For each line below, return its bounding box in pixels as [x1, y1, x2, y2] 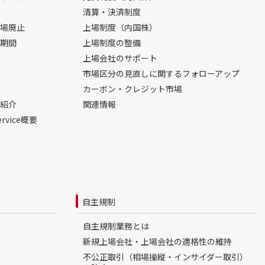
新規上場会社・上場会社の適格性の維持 [83, 235, 232, 247]
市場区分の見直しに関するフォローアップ [83, 67, 240, 79]
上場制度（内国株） [83, 21, 157, 33]
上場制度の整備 [83, 37, 141, 49]
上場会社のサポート [83, 52, 157, 64]
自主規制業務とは [83, 220, 149, 232]
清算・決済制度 [83, 6, 141, 18]
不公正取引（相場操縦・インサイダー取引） [83, 251, 248, 263]
